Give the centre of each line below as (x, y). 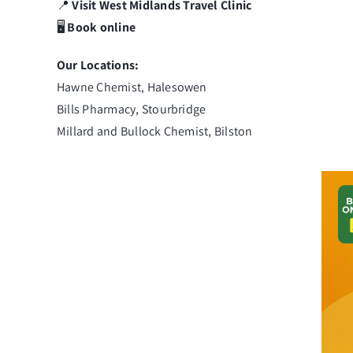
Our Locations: (98, 65)
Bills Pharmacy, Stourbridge (131, 109)
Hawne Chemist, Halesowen (132, 87)
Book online (102, 27)
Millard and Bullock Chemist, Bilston (154, 131)
